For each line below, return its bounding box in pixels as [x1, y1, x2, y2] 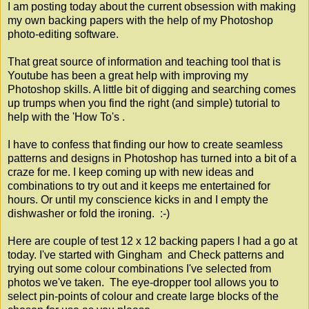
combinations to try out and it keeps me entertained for [8, 179, 270, 192]
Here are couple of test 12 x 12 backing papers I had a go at [8, 235, 297, 247]
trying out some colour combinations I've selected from [8, 262, 271, 275]
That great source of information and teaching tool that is [8, 55, 281, 68]
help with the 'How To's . [8, 110, 125, 123]
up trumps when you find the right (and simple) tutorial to [8, 97, 280, 109]
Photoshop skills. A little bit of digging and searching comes [8, 83, 296, 95]
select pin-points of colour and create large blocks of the [8, 290, 279, 302]
